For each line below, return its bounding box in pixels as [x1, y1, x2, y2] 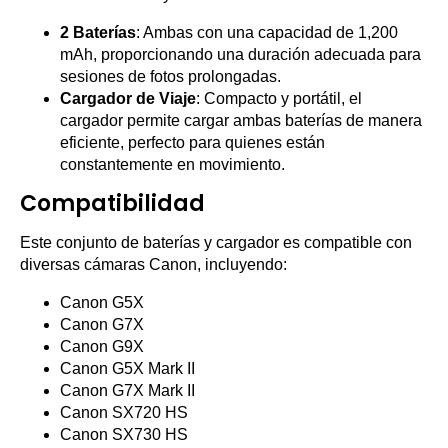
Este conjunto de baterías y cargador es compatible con [20, 234, 412, 251]
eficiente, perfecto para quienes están [60, 134, 325, 151]
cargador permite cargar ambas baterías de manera [60, 112, 422, 129]
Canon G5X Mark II [60, 360, 195, 377]
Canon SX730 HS [60, 426, 188, 443]
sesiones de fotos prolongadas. [60, 68, 281, 85]
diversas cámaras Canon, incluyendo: [20, 256, 287, 273]
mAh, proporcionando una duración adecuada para [60, 46, 421, 63]
